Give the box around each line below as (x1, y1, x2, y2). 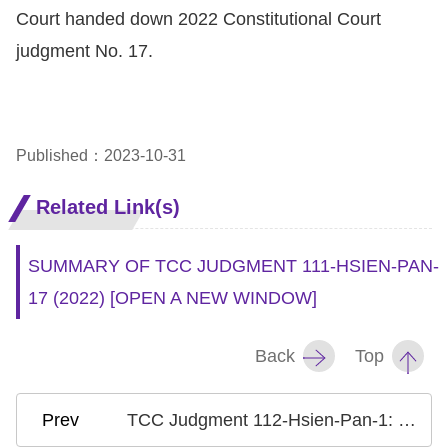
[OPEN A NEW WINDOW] (110, 288, 317, 308)
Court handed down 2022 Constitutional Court (16, 9, 381, 29)
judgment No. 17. (16, 41, 153, 61)
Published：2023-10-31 (16, 146, 186, 164)
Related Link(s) (36, 196, 180, 218)
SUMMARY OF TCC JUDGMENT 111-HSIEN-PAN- (28, 256, 439, 276)
